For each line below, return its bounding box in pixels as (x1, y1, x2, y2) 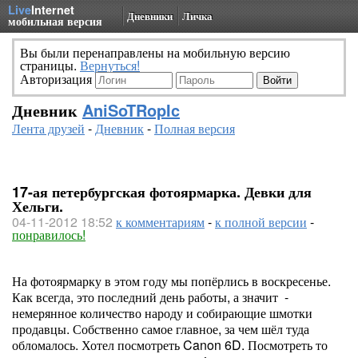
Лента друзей (12, 119, 85, 137)
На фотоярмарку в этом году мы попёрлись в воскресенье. (12, 272, 331, 290)
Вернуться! (80, 56, 140, 74)
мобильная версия (8, 13, 102, 29)
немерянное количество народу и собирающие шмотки (12, 304, 312, 322)
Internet (31, 2, 74, 18)
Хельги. (12, 196, 63, 217)
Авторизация (20, 70, 95, 88)
